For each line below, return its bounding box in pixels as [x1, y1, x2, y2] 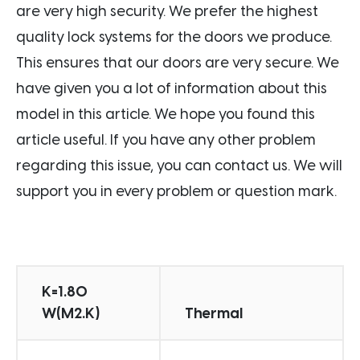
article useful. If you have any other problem [16, 130, 316, 149]
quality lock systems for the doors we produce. [16, 27, 332, 46]
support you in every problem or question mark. [16, 182, 337, 200]
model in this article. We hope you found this [16, 104, 315, 123]
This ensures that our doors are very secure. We [16, 53, 339, 72]
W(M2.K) [42, 304, 100, 322]
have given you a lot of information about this [16, 79, 327, 97]
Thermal [185, 304, 243, 322]
